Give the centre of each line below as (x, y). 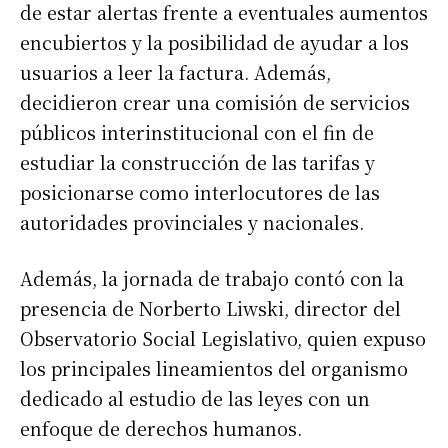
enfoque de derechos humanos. (161, 428)
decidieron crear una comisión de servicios (215, 102)
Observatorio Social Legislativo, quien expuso (223, 338)
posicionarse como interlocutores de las (200, 192)
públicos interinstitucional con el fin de (197, 132)
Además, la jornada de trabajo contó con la (212, 278)
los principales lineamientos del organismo (214, 368)
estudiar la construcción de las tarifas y (197, 162)
